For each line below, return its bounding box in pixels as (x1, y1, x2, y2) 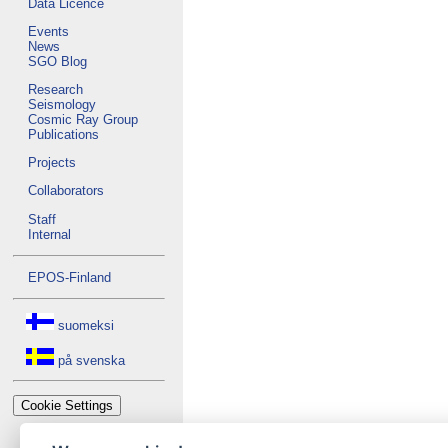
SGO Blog (28, 53, 87, 69)
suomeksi (54, 317, 114, 333)
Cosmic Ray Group (28, 111, 138, 127)
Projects (28, 155, 76, 171)
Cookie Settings (21, 397, 113, 413)
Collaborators (28, 183, 104, 199)
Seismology (28, 96, 96, 112)
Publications (28, 126, 99, 142)
